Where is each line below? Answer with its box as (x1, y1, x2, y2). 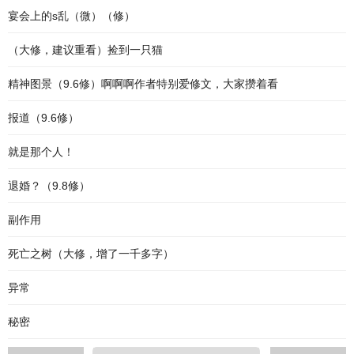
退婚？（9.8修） (8, 179, 90, 192)
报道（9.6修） (8, 111, 79, 124)
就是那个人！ (8, 145, 74, 158)
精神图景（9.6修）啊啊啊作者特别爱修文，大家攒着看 (8, 77, 278, 90)
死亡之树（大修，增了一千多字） (8, 247, 174, 260)
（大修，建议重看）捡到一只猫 (8, 43, 163, 56)
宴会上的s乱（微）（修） (8, 9, 135, 22)
